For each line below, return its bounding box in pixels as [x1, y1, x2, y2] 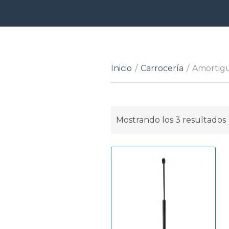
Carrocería [141, 63, 184, 73]
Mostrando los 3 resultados [116, 115, 226, 125]
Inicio [111, 63, 132, 73]
